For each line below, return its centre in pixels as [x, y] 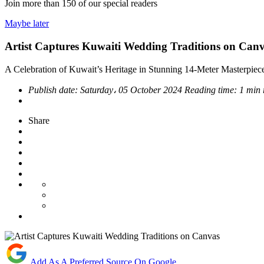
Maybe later [27, 24]
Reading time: [212, 90]
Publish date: [54, 90]
